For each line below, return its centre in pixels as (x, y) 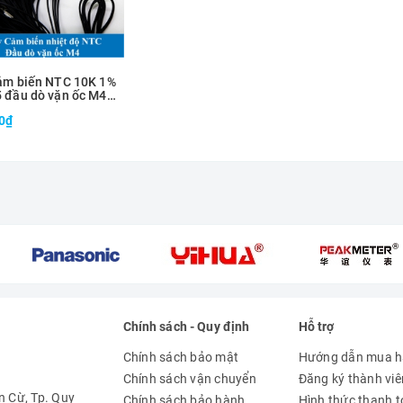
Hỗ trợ (316, 327)
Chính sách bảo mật (180, 357)
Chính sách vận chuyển (189, 379)
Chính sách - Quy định (186, 327)
